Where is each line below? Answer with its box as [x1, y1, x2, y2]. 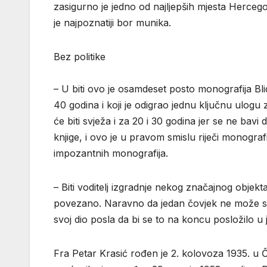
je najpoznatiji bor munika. [54, 17, 171, 29]
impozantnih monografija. [54, 147, 168, 160]
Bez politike [54, 51, 105, 63]
